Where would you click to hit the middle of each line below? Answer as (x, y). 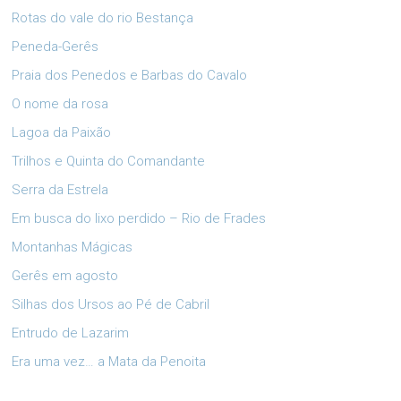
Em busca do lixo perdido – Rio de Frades (139, 218)
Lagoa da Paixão (62, 132)
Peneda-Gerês (55, 46)
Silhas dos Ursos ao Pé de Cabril (111, 304)
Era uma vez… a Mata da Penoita (109, 361)
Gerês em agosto (65, 275)
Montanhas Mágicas (73, 247)
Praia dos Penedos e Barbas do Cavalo (130, 75)
